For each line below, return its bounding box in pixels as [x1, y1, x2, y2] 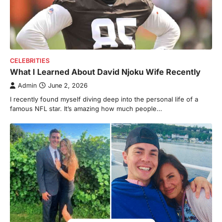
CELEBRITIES [10, 57, 50, 65]
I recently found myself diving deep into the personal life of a [10, 95, 198, 104]
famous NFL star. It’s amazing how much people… [10, 105, 162, 113]
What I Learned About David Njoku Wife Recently [10, 67, 201, 77]
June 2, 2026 [48, 82, 88, 90]
